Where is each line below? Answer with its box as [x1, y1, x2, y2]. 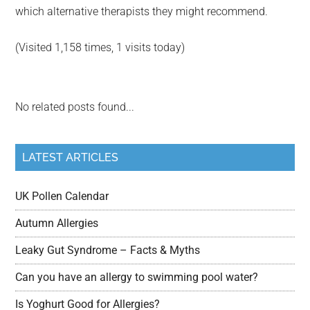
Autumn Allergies [15, 217, 99, 230]
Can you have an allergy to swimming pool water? [15, 271, 259, 284]
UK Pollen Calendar [15, 190, 109, 203]
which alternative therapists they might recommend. [15, 5, 268, 18]
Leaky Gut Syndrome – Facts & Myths [15, 244, 201, 257]
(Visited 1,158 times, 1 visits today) [15, 41, 185, 54]
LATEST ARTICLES [22, 151, 119, 164]
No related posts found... [15, 100, 135, 113]
